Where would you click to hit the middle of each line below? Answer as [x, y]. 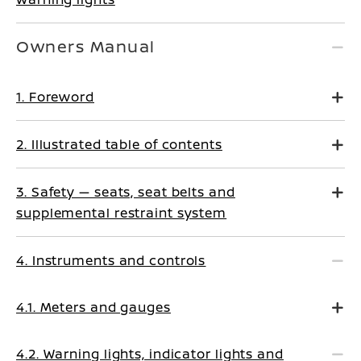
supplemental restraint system [122, 213]
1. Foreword [55, 97]
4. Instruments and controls [111, 260]
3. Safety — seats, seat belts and [126, 192]
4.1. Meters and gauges [93, 307]
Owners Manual [86, 46]
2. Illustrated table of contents [119, 144]
